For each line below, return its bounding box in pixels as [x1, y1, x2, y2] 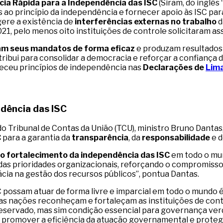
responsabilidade [142, 133, 210, 143]
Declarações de [143, 63, 206, 73]
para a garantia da [1, 133, 72, 143]
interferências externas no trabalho [75, 17, 217, 27]
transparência [72, 133, 128, 143]
